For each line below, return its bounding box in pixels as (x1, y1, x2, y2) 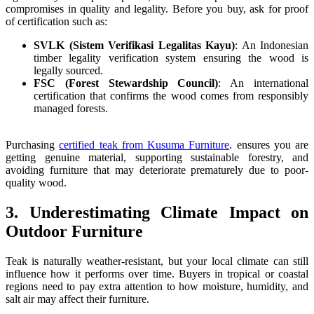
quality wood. (6, 177, 67, 189)
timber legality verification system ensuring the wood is (34, 52, 308, 64)
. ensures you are (229, 139, 308, 151)
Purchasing (6, 139, 60, 151)
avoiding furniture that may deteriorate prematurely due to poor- (6, 164, 308, 177)
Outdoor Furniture (6, 222, 143, 241)
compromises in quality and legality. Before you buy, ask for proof (6, 3, 308, 15)
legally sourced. (34, 64, 103, 77)
